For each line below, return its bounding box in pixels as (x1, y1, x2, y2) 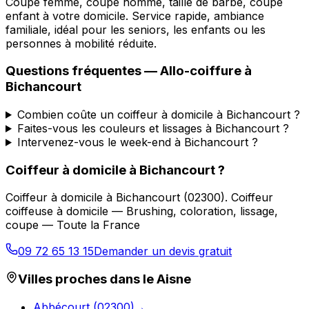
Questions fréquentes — (6, 63, 160, 79)
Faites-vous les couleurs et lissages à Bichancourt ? (17, 121, 289, 135)
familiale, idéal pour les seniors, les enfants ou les (6, 22, 266, 37)
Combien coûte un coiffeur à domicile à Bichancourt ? (17, 107, 300, 121)
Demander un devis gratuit (94, 244, 232, 259)
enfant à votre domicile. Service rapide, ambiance (6, 8, 264, 23)
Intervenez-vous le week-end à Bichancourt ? (17, 134, 258, 149)
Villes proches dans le (18, 271, 157, 288)
